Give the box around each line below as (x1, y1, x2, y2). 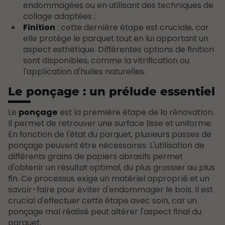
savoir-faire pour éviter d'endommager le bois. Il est (8, 183, 213, 195)
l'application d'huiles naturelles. (23, 65, 146, 77)
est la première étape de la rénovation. (58, 106, 214, 118)
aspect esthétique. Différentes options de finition (23, 43, 214, 55)
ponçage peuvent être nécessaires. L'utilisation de (8, 139, 204, 151)
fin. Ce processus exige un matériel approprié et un (8, 172, 209, 184)
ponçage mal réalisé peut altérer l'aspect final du (8, 205, 201, 217)
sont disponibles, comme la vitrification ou (23, 54, 189, 66)
